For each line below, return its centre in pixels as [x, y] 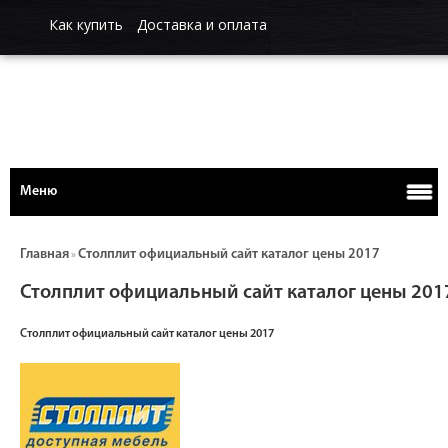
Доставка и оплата [202, 24]
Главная [44, 254]
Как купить [86, 24]
